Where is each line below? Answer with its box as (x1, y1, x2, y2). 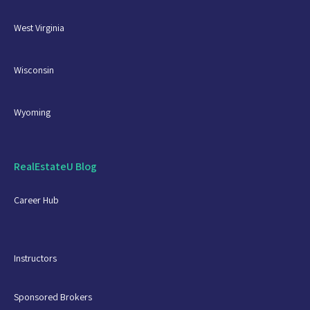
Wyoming (14, 105, 51, 118)
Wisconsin (14, 63, 54, 76)
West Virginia (14, 21, 64, 34)
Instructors (14, 251, 57, 264)
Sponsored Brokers (14, 290, 92, 303)
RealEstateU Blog (14, 158, 97, 174)
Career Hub (14, 193, 59, 206)
